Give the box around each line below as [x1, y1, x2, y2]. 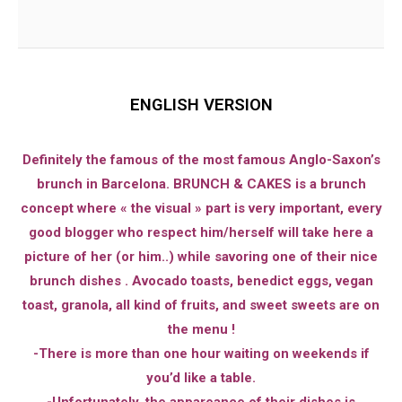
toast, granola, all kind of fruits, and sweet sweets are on [22, 296, 380, 313]
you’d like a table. [146, 369, 256, 386]
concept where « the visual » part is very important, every [20, 199, 382, 216]
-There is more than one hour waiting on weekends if [32, 345, 370, 362]
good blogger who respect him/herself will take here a [29, 223, 373, 240]
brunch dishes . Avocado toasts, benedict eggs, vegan [29, 272, 373, 289]
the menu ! [167, 320, 235, 337]
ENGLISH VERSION [129, 94, 273, 115]
